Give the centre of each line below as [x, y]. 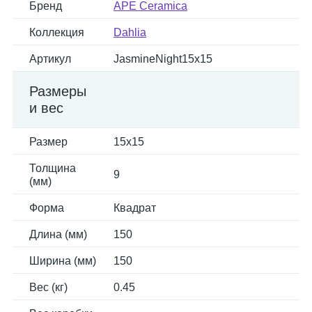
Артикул [50, 59]
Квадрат [135, 208]
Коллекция [57, 32]
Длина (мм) [58, 234]
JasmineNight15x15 [163, 59]
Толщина [53, 168]
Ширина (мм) [63, 261]
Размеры [58, 91]
